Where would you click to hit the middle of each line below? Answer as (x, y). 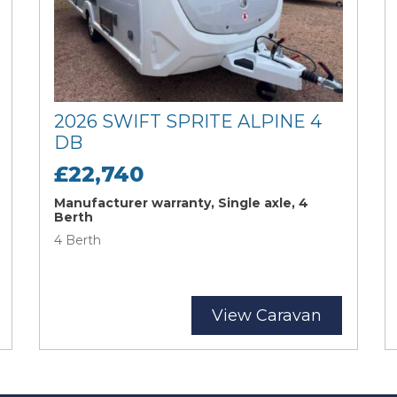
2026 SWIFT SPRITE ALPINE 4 (188, 122)
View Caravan (267, 316)
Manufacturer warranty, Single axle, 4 (181, 203)
